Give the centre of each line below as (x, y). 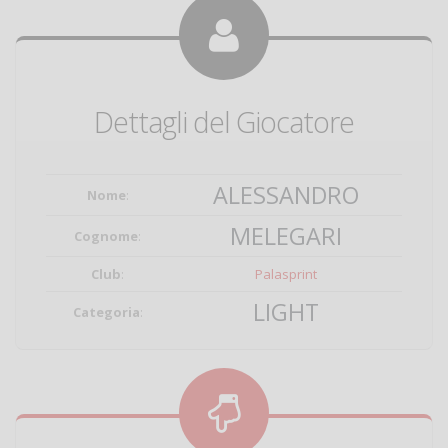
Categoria (106, 312)
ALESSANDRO (285, 195)
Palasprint (285, 274)
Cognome (106, 236)
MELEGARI (285, 236)
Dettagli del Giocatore (224, 121)
